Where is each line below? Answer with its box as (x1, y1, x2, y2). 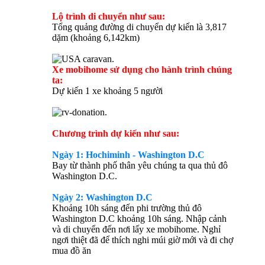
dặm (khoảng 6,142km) (52, 33, 140, 43)
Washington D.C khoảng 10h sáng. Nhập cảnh (52, 214, 227, 224)
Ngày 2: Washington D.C (52, 192, 153, 203)
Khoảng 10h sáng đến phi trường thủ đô (52, 203, 202, 214)
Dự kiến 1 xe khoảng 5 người (52, 86, 163, 96)
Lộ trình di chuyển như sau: (52, 11, 165, 22)
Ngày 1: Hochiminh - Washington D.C (52, 150, 205, 160)
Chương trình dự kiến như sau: (52, 128, 179, 139)
